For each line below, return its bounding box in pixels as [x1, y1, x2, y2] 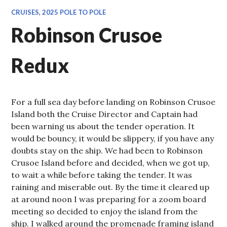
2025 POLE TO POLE [42, 8, 106, 16]
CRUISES [11, 8, 40, 16]
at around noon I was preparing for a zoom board [11, 194, 207, 204]
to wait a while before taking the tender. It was [11, 170, 193, 180]
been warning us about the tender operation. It [11, 121, 195, 131]
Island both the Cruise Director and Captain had [11, 109, 198, 119]
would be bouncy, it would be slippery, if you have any [11, 133, 214, 143]
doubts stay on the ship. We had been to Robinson [11, 145, 203, 156]
